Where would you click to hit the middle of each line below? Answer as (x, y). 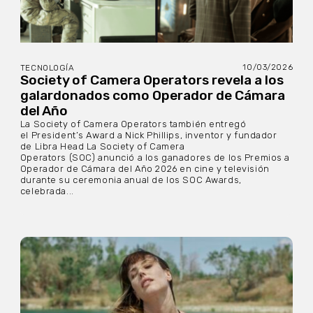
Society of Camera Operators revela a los (152, 80)
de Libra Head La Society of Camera (102, 146)
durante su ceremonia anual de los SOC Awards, (131, 180)
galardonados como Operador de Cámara (152, 95)
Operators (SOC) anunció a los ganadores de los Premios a (155, 157)
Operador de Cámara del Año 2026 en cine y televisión (145, 168)
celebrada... (47, 191)
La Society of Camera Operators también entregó (133, 124)
